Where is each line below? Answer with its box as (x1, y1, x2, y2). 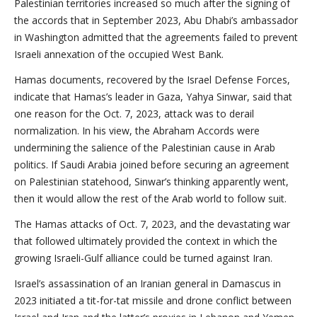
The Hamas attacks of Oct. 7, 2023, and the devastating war (14, 217, 290, 231)
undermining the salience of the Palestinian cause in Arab (14, 141, 275, 154)
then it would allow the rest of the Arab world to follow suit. (14, 192, 287, 205)
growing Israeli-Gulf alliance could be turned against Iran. (14, 251, 272, 265)
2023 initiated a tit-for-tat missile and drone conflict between (14, 294, 292, 307)
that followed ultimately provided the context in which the (14, 234, 277, 248)
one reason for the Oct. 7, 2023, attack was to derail (14, 107, 254, 120)
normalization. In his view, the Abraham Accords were (14, 124, 260, 137)
